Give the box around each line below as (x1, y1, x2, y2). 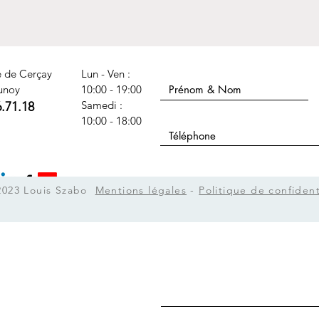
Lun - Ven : (81, 67, 130, 80)
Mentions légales (95, 184, 187, 197)
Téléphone (160, 108, 207, 121)
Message (161, 198, 203, 211)
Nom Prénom (160, 60, 222, 73)
